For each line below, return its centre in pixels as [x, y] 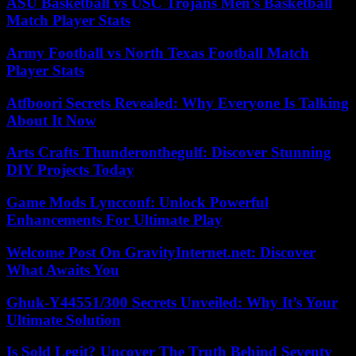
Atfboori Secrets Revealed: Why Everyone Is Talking [178, 103]
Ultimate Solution [64, 319]
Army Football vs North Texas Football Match [158, 53]
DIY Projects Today [70, 170]
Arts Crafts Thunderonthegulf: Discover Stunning [169, 153]
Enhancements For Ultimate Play [114, 220]
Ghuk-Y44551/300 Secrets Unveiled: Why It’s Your [172, 302]
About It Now [51, 120]
